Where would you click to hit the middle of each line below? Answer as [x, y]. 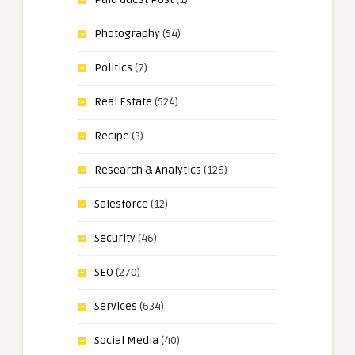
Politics [113, 68]
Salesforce [121, 204]
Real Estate [123, 102]
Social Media [126, 340]
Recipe [112, 136]
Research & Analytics [148, 170]
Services [116, 306]
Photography [127, 34]
